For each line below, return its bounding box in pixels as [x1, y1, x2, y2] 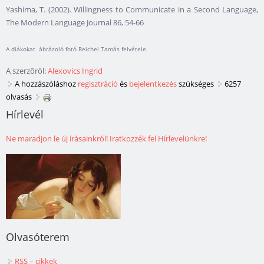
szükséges [177, 78, 214, 90]
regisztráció [78, 78, 118, 90]
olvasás [6, 91, 32, 103]
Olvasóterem [6, 230, 70, 245]
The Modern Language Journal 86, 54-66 [6, 16, 144, 28]
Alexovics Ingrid [48, 65, 103, 77]
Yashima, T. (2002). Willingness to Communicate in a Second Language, [6, 4, 258, 15]
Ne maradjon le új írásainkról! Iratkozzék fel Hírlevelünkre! [6, 133, 207, 144]
